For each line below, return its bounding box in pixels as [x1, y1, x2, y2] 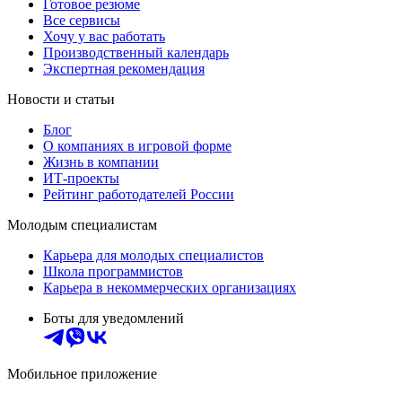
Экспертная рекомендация [43, 60, 205, 76]
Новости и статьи [7, 91, 115, 107]
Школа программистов [43, 263, 183, 279]
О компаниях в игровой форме [43, 137, 232, 153]
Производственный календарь [43, 44, 229, 60]
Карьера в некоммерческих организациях [43, 279, 296, 295]
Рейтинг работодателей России [43, 186, 234, 202]
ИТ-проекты [43, 170, 119, 186]
